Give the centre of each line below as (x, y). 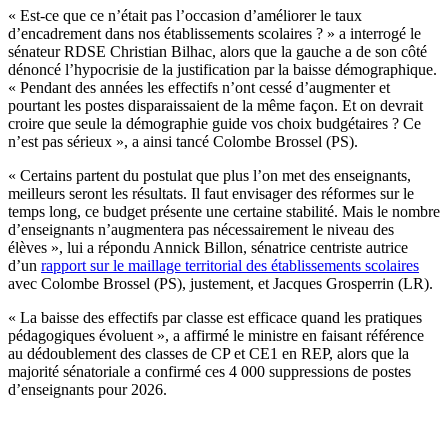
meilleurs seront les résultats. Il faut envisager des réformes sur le (211, 194)
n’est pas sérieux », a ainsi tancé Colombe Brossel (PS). (183, 142)
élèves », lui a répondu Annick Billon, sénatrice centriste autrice (208, 248)
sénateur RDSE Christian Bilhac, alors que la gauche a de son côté (217, 52)
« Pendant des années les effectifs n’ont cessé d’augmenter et (199, 88)
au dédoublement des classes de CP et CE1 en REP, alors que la (208, 354)
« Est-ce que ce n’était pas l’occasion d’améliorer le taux (185, 16)
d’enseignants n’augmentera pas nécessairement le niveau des (201, 230)
